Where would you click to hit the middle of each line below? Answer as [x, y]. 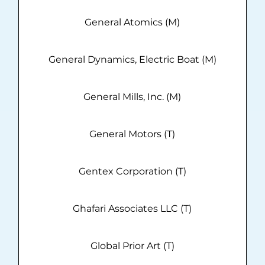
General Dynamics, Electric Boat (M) [132, 60]
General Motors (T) [132, 134]
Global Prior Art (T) [132, 246]
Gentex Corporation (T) [132, 172]
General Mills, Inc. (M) [132, 97]
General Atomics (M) [132, 22]
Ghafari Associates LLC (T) [132, 209]
